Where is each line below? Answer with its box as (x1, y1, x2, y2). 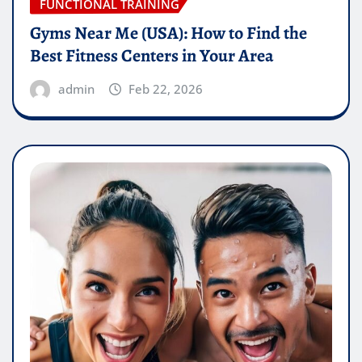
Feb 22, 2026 (128, 81, 204, 98)
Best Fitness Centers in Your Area (30, 44, 274, 69)
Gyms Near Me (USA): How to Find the (30, 21, 307, 46)
